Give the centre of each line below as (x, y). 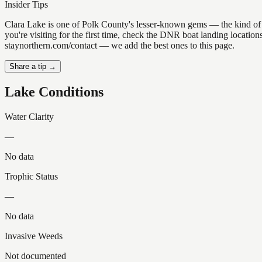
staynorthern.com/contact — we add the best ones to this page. (120, 46)
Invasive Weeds (34, 236)
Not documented (35, 256)
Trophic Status (31, 176)
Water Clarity (29, 116)
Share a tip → (33, 67)
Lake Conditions (54, 92)
